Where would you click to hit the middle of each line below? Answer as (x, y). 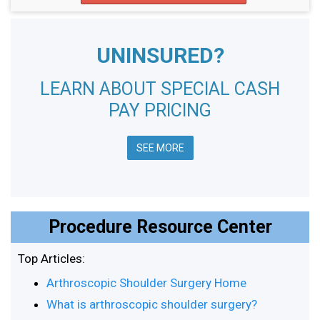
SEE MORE (160, 148)
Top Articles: (51, 259)
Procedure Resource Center (160, 227)
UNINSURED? (160, 55)
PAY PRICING (160, 110)
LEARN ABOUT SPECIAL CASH (160, 89)
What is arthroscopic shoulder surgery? (152, 304)
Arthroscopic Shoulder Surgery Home (146, 283)
